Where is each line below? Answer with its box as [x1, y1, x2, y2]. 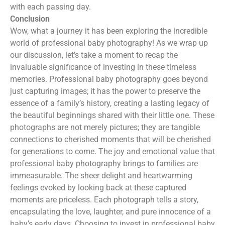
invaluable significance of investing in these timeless [10, 62, 196, 72]
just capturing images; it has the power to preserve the [10, 86, 200, 96]
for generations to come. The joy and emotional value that [10, 146, 215, 156]
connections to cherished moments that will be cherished [10, 134, 211, 144]
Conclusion [10, 14, 50, 24]
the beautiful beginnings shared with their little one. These [10, 110, 214, 120]
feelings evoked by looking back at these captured [10, 182, 186, 192]
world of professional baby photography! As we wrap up [10, 38, 208, 48]
